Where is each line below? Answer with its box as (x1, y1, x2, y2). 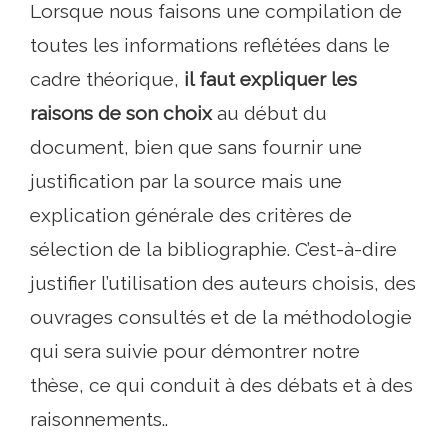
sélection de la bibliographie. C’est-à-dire (30, 238, 397, 261)
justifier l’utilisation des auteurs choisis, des (30, 272, 416, 295)
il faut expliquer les (184, 68, 357, 91)
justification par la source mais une (30, 170, 342, 193)
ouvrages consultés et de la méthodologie (30, 306, 412, 329)
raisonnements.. (30, 408, 168, 431)
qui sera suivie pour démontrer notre (30, 340, 360, 363)
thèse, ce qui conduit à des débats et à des (30, 374, 413, 397)
